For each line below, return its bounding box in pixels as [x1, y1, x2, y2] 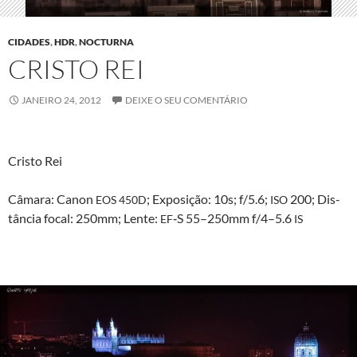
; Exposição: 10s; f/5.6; [147, 191, 270, 207]
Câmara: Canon [8, 191, 96, 207]
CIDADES [8, 36, 50, 49]
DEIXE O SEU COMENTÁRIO [125, 94, 248, 107]
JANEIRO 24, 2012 [22, 94, 101, 107]
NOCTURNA [79, 36, 134, 49]
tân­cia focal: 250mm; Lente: [8, 210, 160, 226]
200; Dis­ [288, 191, 340, 207]
